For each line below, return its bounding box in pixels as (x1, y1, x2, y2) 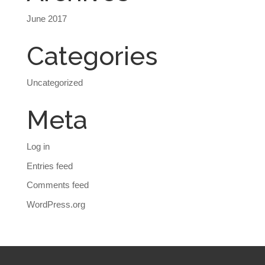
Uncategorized (26, 77, 83, 88)
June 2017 (26, 14, 67, 24)
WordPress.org (26, 199, 85, 209)
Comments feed (26, 180, 89, 190)
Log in (26, 141, 50, 151)
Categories (26, 41, 157, 71)
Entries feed (26, 160, 73, 171)
